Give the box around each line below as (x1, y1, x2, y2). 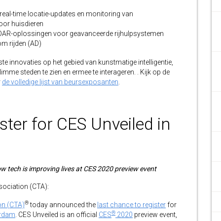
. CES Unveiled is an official (15, 211, 99, 219)
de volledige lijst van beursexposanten (2, 78, 118, 86)
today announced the (29, 201, 97, 209)
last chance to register (97, 201, 166, 209)
